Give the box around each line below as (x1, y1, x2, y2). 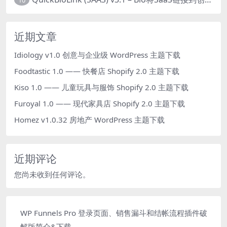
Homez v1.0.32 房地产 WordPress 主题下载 (14, 114, 165, 125)
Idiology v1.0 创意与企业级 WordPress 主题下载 (14, 49, 180, 60)
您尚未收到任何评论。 (14, 169, 90, 179)
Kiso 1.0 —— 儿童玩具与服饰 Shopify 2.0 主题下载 (14, 82, 188, 92)
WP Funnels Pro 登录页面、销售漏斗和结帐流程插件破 (20, 207, 207, 218)
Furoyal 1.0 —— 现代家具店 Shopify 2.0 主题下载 (14, 98, 185, 108)
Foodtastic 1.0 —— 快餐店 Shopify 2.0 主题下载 (14, 65, 179, 76)
